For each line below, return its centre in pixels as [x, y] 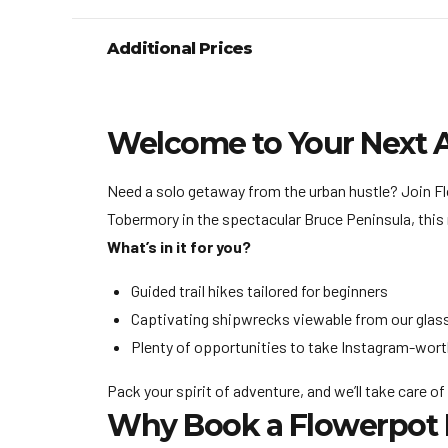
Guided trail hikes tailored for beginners [259, 290]
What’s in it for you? [179, 246]
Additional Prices [180, 48]
